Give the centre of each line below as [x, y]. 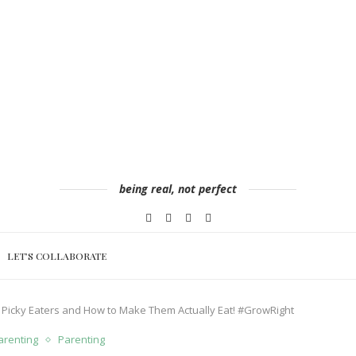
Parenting [81, 339]
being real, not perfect [178, 189]
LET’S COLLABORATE [57, 256]
